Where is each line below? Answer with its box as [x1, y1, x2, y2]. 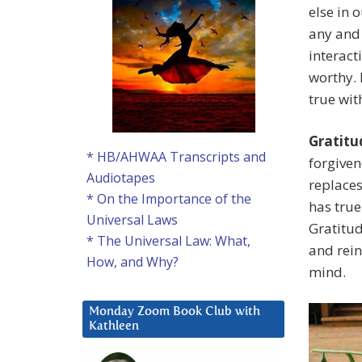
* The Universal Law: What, [86, 232, 250, 250]
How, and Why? [86, 253, 179, 271]
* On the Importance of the [86, 190, 251, 208]
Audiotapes [86, 169, 155, 187]
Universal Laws [86, 211, 178, 229]
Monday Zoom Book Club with [89, 305, 260, 318]
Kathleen [89, 320, 139, 333]
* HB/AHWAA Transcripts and [86, 148, 266, 166]
